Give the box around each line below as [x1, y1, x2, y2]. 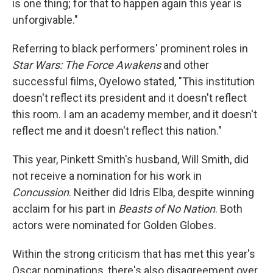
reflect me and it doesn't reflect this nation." [12, 124, 222, 137]
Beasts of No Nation [118, 202, 215, 215]
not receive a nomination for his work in [12, 169, 202, 182]
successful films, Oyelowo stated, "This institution [12, 75, 255, 88]
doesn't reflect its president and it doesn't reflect [12, 91, 247, 104]
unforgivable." [12, 13, 78, 26]
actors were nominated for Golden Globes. [12, 219, 216, 232]
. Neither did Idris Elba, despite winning [69, 186, 254, 199]
